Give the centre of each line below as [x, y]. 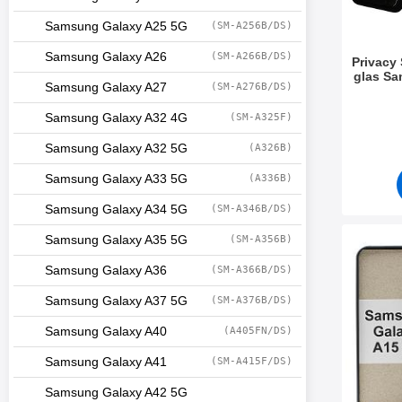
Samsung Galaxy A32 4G [116, 118]
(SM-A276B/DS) [252, 87]
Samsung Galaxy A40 [106, 332]
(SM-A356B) [261, 239]
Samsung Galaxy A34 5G [116, 210]
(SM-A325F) [261, 117]
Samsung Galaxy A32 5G [116, 149]
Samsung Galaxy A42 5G [116, 393]
